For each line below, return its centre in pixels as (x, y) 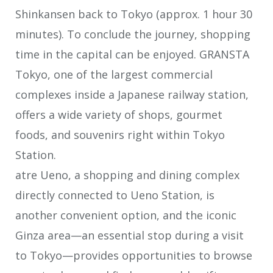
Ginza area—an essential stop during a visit (129, 235)
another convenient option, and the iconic (126, 215)
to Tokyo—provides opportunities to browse (134, 255)
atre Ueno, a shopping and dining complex (127, 175)
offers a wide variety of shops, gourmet (119, 114)
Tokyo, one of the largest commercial (114, 74)
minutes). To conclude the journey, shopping (133, 34)
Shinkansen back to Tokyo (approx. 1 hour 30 (134, 14)
